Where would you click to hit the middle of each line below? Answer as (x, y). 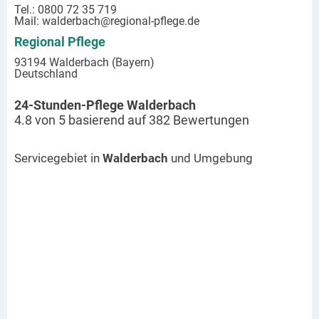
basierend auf (107, 120)
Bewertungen (210, 120)
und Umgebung (210, 158)
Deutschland (46, 73)
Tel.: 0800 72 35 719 (66, 9)
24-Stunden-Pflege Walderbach (105, 105)
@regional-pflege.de (150, 21)
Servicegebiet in (58, 158)
